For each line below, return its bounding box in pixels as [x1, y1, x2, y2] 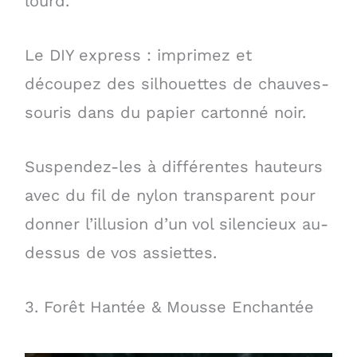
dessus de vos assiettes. [24, 243, 217, 263]
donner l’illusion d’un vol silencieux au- [24, 214, 328, 234]
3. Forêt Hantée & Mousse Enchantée [24, 297, 314, 317]
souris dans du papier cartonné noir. [24, 103, 306, 123]
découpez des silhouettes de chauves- [24, 74, 329, 94]
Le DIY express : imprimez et [24, 45, 252, 65]
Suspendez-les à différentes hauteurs [24, 157, 323, 177]
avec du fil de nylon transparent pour [24, 186, 316, 206]
